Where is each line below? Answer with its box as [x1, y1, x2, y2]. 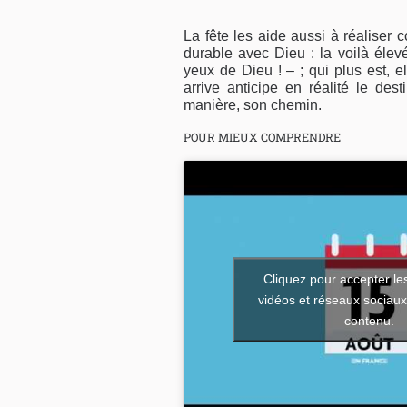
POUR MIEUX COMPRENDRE [184, 130, 341, 145]
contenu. [343, 313, 394, 328]
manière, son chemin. [184, 97, 322, 114]
